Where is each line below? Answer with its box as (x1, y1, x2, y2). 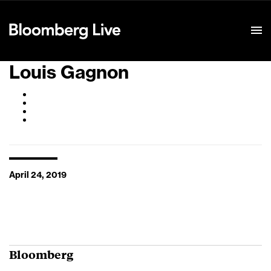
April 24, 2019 (9, 171, 67, 180)
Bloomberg (9, 246, 73, 262)
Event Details (132, 11, 186, 20)
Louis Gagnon (9, 64, 129, 82)
